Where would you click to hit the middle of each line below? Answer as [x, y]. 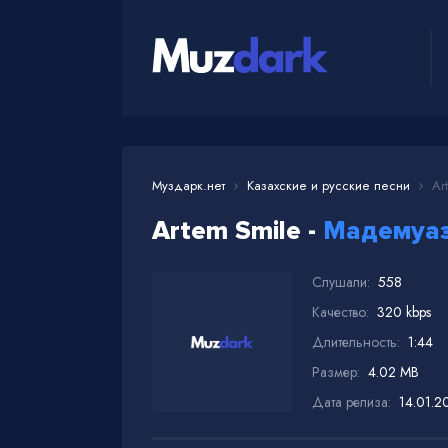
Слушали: [341, 281]
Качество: [340, 311]
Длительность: [356, 341]
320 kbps [404, 311]
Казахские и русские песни [328, 185]
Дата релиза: [351, 401]
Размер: [336, 371]
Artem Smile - [237, 230]
